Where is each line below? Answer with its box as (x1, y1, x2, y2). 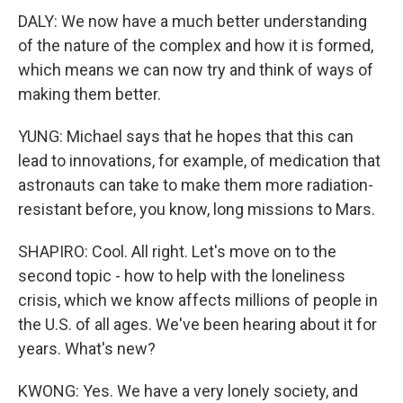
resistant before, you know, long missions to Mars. (18, 200, 375, 219)
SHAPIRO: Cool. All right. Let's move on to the (18, 242, 336, 261)
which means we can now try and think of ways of (18, 60, 373, 79)
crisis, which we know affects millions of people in (18, 291, 378, 309)
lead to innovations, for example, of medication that (18, 151, 381, 170)
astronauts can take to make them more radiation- (18, 175, 373, 194)
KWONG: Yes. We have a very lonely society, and (18, 381, 358, 400)
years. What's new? (18, 339, 156, 358)
